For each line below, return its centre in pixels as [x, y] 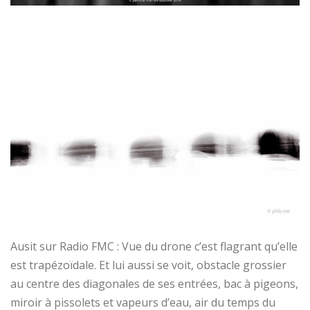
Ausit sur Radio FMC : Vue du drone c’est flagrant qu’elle [154, 246]
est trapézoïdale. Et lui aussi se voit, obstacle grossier [148, 265]
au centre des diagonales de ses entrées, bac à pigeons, [154, 283]
